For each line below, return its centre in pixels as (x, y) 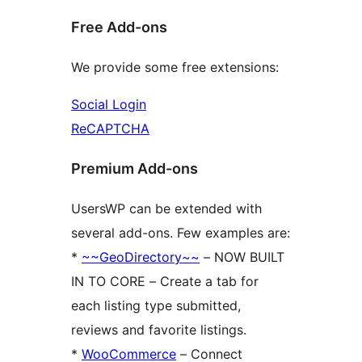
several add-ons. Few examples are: (181, 232)
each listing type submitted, (156, 305)
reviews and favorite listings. (159, 329)
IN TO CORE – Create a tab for (165, 281)
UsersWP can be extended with (166, 208)
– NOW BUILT (242, 257)
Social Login (109, 104)
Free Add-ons (119, 27)
